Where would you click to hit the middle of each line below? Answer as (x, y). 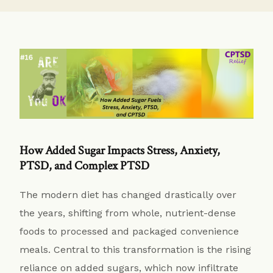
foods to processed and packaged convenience (129, 231)
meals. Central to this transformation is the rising (136, 249)
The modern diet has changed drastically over (128, 194)
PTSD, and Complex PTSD (85, 165)
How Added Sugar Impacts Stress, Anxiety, (120, 150)
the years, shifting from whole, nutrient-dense (128, 213)
